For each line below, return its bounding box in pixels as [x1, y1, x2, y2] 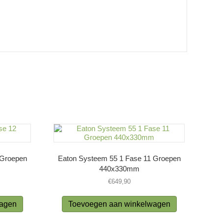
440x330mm [99, 165, 139, 173]
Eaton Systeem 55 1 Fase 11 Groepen [57, 154, 181, 163]
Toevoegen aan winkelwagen [68, 200, 170, 209]
